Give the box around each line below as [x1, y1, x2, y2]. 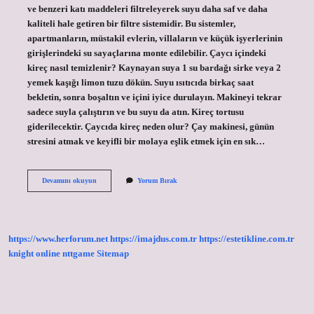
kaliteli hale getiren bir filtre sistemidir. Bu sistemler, [27, 18, 235, 29]
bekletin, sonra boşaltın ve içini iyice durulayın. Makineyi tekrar [27, 92, 282, 102]
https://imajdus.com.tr [110, 234, 197, 245]
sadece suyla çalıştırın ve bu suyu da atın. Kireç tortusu [27, 107, 244, 117]
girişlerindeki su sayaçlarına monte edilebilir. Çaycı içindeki [27, 48, 266, 58]
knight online [8, 249, 60, 259]
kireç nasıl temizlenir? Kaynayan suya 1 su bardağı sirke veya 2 [27, 62, 281, 73]
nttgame [62, 249, 95, 259]
